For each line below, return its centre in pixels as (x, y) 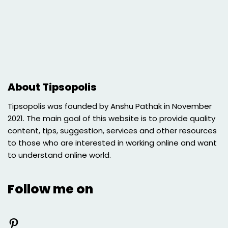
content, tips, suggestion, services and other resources (112, 131)
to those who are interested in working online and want (112, 143)
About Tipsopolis (52, 87)
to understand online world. (59, 155)
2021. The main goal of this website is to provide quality (111, 119)
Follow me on (50, 189)
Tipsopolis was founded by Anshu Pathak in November (110, 106)
